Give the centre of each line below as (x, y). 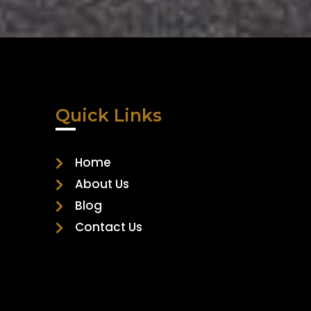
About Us (102, 184)
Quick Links (109, 116)
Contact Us (108, 227)
